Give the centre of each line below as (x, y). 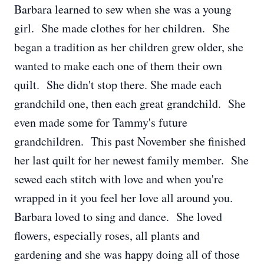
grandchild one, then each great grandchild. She (130, 103)
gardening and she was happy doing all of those (127, 254)
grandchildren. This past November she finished (130, 141)
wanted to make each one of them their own (118, 66)
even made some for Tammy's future (101, 122)
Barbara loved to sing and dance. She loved (118, 217)
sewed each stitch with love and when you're (119, 179)
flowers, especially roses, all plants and (107, 235)
